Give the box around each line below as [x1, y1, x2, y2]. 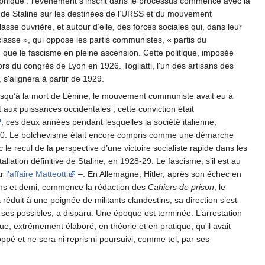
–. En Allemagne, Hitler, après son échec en [76, 169, 241, 179]
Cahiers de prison [148, 182, 214, 192]
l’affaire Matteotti [6, 169, 68, 179]
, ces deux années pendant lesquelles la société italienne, [1, 117, 216, 127]
